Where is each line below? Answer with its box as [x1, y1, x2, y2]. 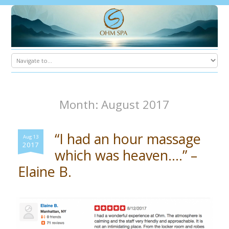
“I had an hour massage [55, 129, 201, 148]
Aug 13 [22, 133, 38, 140]
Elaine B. [18, 162, 72, 181]
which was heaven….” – [55, 145, 198, 165]
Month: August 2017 [59, 96, 170, 112]
